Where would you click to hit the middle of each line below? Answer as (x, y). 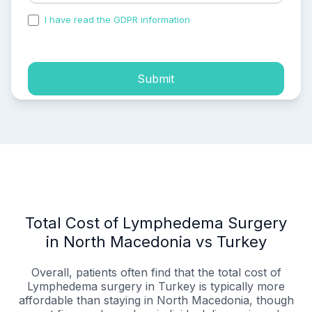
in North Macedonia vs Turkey (156, 242)
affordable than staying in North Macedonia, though (156, 301)
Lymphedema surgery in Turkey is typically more (156, 287)
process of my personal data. (92, 32)
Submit (156, 78)
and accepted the (232, 20)
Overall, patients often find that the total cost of (156, 273)
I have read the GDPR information (117, 20)
